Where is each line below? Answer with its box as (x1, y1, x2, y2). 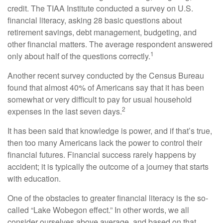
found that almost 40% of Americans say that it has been (7, 82, 204, 93)
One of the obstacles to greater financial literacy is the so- (7, 192, 208, 204)
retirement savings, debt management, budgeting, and (7, 26, 197, 38)
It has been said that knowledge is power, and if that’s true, (7, 125, 212, 136)
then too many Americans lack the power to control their (7, 137, 202, 148)
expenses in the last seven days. (7, 106, 122, 117)
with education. (7, 173, 61, 184)
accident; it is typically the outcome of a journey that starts (7, 161, 209, 172)
